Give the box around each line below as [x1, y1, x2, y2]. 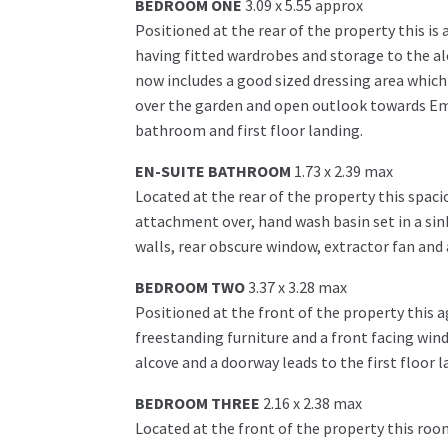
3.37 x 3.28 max [247, 277, 347, 298]
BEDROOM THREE [134, 393, 260, 414]
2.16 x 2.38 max [262, 393, 362, 414]
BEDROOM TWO [134, 277, 245, 298]
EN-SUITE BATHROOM [134, 161, 291, 182]
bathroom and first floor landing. [134, 120, 363, 141]
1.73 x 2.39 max [293, 161, 393, 182]
